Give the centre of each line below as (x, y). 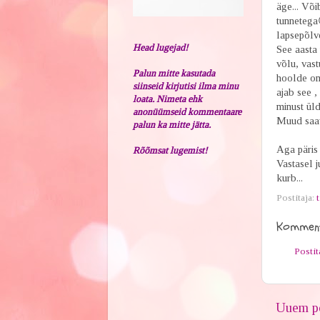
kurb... (289, 178)
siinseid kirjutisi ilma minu (185, 86)
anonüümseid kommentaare (187, 111)
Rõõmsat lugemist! (170, 150)
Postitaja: (296, 197)
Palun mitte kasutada (174, 73)
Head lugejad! (160, 47)
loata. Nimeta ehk (167, 99)
